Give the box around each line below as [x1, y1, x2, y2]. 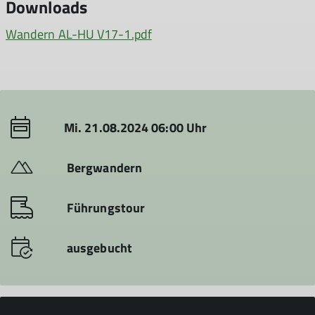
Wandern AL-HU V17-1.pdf [6, 25, 152, 44]
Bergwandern [67, 158, 142, 177]
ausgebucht [67, 238, 132, 257]
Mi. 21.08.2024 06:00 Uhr [64, 118, 207, 137]
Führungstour [67, 198, 146, 217]
